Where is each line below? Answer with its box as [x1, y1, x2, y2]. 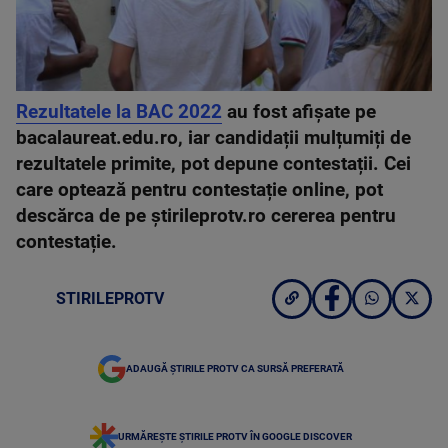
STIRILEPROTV [56, 288, 164, 308]
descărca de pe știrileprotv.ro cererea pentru [16, 204, 396, 227]
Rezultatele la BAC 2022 [16, 100, 222, 123]
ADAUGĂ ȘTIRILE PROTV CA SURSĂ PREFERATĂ [126, 362, 344, 374]
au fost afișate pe [222, 100, 376, 123]
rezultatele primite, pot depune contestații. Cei [16, 152, 411, 175]
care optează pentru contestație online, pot [16, 178, 383, 201]
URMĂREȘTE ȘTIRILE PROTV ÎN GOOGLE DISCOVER [118, 430, 352, 442]
